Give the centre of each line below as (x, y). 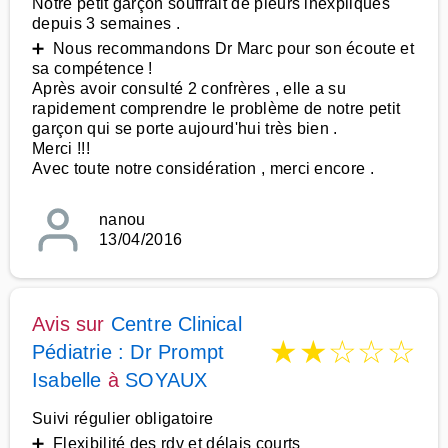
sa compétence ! (92, 68)
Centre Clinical (176, 324)
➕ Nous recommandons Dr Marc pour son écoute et (223, 48)
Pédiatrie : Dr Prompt (128, 352)
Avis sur (71, 324)
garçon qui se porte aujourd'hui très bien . (185, 128)
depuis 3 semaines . (106, 23)
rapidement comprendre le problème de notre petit (216, 108)
